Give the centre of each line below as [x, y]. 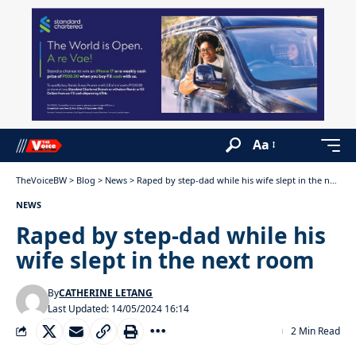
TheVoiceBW [41, 180]
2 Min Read [315, 331]
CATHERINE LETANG [106, 292]
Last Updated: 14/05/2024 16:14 [119, 308]
